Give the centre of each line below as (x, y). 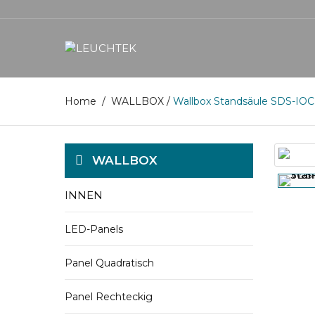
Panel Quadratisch (109, 263)
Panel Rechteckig (109, 297)
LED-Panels (94, 229)
